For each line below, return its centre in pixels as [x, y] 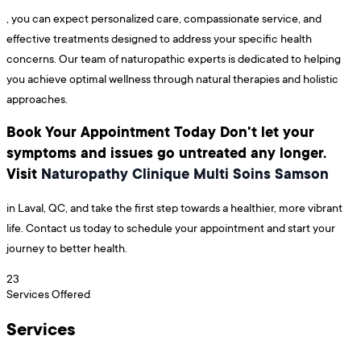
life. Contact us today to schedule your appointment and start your [171, 227]
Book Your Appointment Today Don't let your [160, 131]
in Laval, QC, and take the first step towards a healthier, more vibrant [174, 207]
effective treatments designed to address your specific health [159, 38]
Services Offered [48, 293]
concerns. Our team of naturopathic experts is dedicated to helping [174, 58]
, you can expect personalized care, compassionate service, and [164, 18]
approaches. [37, 98]
